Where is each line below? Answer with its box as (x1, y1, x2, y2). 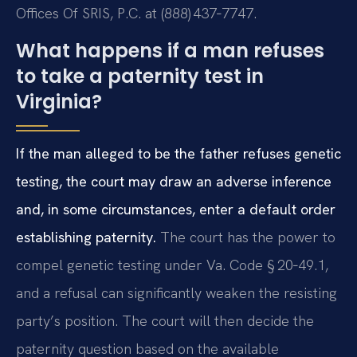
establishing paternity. (16, 228, 156, 247)
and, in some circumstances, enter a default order (16, 200, 335, 219)
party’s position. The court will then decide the (16, 312, 314, 331)
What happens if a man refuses (16, 37, 324, 65)
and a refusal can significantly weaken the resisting (16, 284, 337, 303)
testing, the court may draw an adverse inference (16, 172, 331, 191)
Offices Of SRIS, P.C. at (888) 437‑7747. (16, 3, 257, 22)
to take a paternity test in (16, 63, 264, 90)
